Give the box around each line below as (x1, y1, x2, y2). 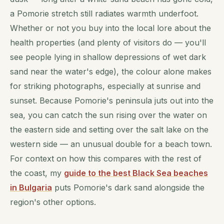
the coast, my (10, 167, 64, 178)
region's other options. (10, 196, 96, 207)
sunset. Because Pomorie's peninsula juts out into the (10, 95, 213, 105)
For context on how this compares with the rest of (10, 153, 201, 163)
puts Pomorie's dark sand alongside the (52, 182, 204, 192)
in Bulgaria (10, 182, 52, 192)
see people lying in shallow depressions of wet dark (10, 51, 206, 62)
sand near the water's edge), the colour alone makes (10, 66, 211, 76)
